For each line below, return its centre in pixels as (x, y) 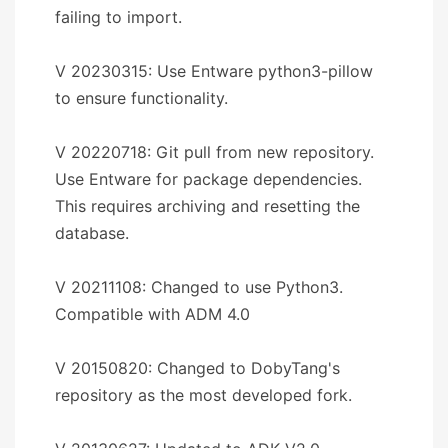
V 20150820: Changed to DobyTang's (197, 367)
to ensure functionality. (141, 97)
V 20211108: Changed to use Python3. (199, 286)
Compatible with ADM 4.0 (152, 313)
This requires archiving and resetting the (207, 205)
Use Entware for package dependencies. (208, 178)
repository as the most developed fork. (203, 394)
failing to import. (118, 16)
